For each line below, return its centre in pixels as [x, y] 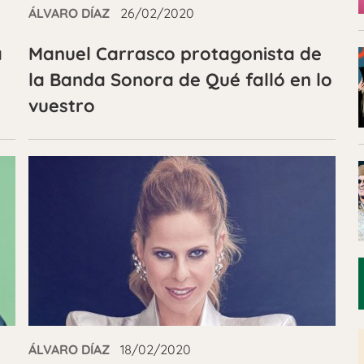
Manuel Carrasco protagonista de [175, 54]
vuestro [61, 106]
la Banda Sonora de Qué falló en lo [180, 80]
